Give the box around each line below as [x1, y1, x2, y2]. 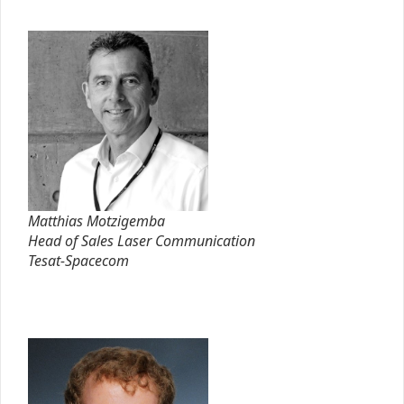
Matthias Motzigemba [28, 210, 165, 231]
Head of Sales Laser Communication [28, 230, 255, 251]
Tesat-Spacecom [28, 250, 129, 271]
